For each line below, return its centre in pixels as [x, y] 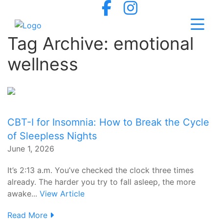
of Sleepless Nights [52, 136]
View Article [62, 194]
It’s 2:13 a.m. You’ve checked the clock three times [100, 170]
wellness [43, 64]
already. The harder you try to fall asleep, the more [101, 182]
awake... [23, 194]
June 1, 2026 [31, 149]
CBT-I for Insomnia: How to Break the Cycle [108, 122]
